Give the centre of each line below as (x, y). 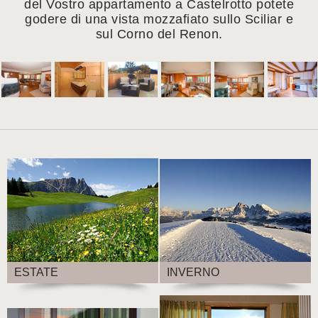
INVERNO (193, 272)
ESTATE (37, 272)
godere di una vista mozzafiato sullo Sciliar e (159, 20)
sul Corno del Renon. (159, 34)
